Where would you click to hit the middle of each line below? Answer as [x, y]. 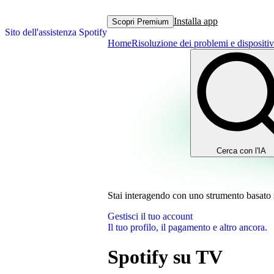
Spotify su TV [165, 257]
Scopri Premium [140, 21]
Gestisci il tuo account [150, 216]
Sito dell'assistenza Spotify [56, 32]
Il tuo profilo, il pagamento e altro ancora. [187, 227]
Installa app [196, 21]
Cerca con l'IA [241, 151]
